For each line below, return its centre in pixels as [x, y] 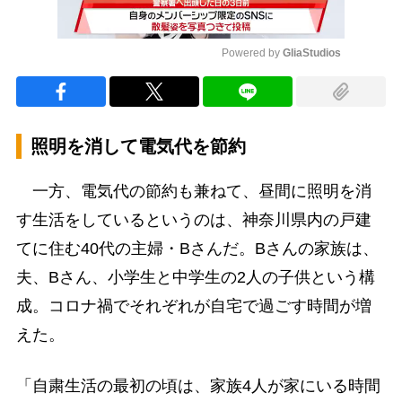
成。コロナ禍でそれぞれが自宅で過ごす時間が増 [193, 306]
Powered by [252, 53]
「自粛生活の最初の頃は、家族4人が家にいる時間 [198, 386]
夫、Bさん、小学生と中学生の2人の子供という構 [195, 278]
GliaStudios [312, 53]
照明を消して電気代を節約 [138, 147]
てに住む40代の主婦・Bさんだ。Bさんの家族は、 [197, 249]
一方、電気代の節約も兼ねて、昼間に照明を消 [193, 192]
